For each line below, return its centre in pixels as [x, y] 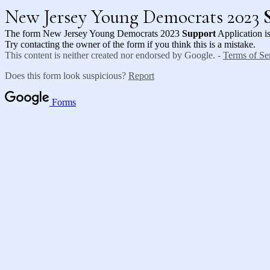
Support [199, 33]
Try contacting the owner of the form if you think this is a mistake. [130, 44]
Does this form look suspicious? [67, 76]
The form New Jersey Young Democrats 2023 [93, 33]
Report [141, 76]
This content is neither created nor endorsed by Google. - [114, 55]
